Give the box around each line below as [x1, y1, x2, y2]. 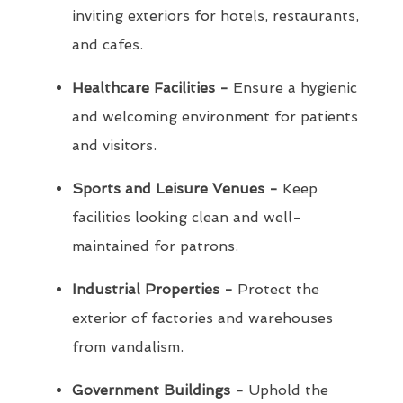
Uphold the [244, 381, 328, 399]
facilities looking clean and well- [72, 209, 301, 227]
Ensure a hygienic [228, 79, 357, 97]
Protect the [233, 281, 319, 299]
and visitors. [72, 137, 157, 155]
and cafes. [72, 36, 143, 54]
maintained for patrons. [72, 237, 238, 255]
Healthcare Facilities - [72, 79, 228, 97]
